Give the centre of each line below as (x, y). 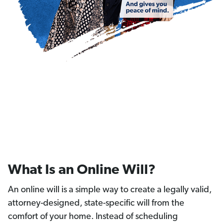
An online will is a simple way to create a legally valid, (110, 190)
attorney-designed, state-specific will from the (96, 204)
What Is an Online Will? (82, 171)
